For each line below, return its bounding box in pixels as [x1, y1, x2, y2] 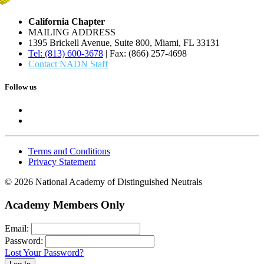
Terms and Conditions [28, 146, 110, 157]
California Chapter [28, 16, 105, 27]
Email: [5, 223, 29, 233]
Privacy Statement [28, 157, 95, 167]
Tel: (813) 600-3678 [28, 48, 103, 58]
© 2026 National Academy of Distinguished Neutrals [5, 177, 202, 187]
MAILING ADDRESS [28, 27, 115, 37]
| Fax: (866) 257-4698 [103, 48, 187, 58]
